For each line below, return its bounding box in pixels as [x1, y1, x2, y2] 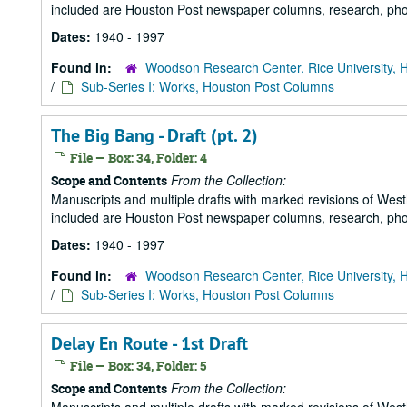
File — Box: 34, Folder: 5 [67, 357, 206, 374]
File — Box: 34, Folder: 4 [67, 149, 207, 166]
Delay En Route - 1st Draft [51, 332, 248, 355]
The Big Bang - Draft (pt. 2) [51, 124, 258, 147]
